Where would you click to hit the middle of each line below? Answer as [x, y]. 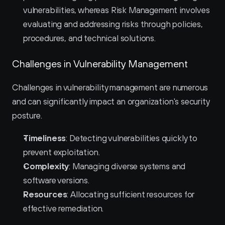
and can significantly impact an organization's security [111, 101]
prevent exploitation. [62, 152]
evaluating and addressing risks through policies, [113, 24]
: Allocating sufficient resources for [131, 194]
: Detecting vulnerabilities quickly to [132, 138]
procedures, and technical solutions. [89, 38]
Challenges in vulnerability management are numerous [110, 87]
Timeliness [45, 138]
